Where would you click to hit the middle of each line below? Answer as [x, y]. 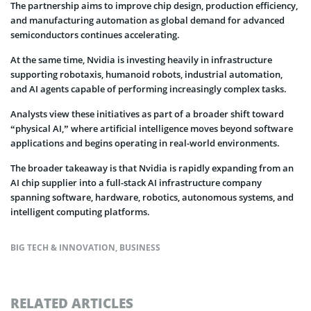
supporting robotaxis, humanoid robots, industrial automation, [146, 74]
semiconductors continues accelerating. [95, 34]
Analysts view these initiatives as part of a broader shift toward [147, 114]
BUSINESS [140, 247]
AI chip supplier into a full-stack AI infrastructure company [136, 182]
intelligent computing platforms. [80, 211]
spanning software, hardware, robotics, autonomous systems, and [152, 197]
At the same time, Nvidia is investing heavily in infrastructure [141, 59]
